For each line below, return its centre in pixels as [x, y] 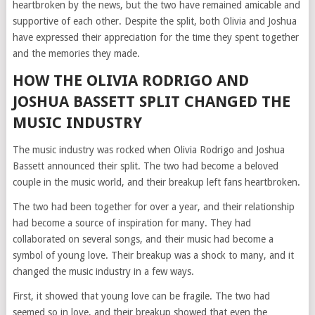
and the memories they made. [76, 53]
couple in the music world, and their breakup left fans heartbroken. [156, 182]
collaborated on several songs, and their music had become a [143, 239]
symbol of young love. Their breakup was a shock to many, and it [153, 255]
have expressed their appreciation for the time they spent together [155, 37]
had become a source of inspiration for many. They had [131, 223]
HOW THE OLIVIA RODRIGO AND [130, 80]
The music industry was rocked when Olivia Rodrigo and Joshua [148, 149]
